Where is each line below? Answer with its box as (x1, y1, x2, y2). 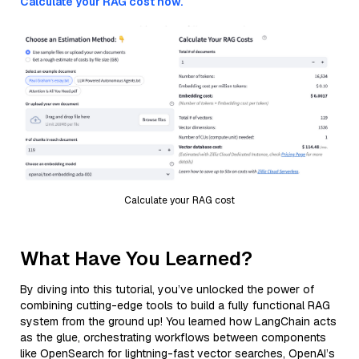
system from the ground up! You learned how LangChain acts (20, 313, 337, 329)
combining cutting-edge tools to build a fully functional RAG (20, 297, 330, 313)
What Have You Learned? (20, 245, 252, 271)
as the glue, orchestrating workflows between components (20, 329, 326, 345)
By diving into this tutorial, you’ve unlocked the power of (20, 281, 314, 296)
